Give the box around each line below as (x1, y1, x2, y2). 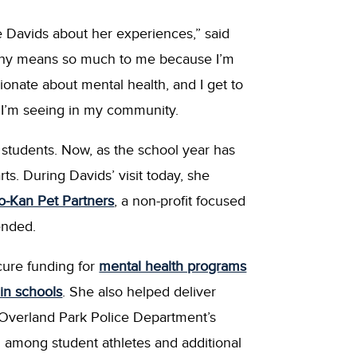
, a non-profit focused (114, 192, 246, 210)
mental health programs (99, 257, 247, 275)
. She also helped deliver (62, 283, 217, 300)
